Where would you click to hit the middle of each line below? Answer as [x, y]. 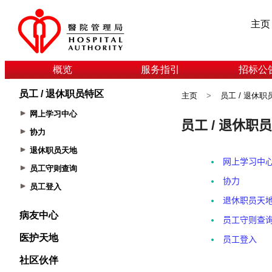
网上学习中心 [53, 114]
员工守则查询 [53, 168]
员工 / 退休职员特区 [61, 94]
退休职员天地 [53, 150]
